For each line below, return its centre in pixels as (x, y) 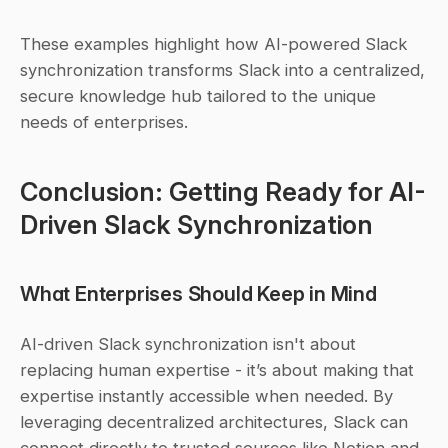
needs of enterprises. (104, 121)
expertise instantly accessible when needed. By (206, 395)
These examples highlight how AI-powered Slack (213, 43)
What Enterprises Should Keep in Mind (198, 293)
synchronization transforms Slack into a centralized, (222, 69)
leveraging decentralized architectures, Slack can (214, 421)
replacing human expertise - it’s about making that (217, 369)
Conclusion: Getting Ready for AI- (223, 191)
